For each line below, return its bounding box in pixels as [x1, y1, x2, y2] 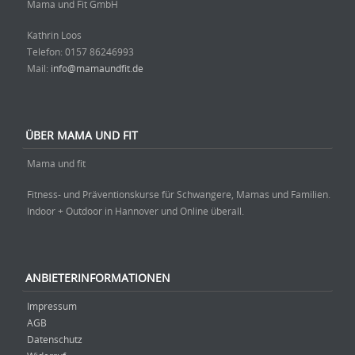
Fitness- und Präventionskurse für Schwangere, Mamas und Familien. [27, 187, 330, 200]
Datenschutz [27, 332, 82, 345]
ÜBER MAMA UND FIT [25, 127, 138, 143]
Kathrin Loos [27, 29, 82, 42]
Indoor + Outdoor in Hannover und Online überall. [27, 204, 244, 217]
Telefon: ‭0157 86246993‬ [27, 45, 134, 59]
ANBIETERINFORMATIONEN [25, 269, 170, 285]
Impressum [27, 299, 77, 312]
